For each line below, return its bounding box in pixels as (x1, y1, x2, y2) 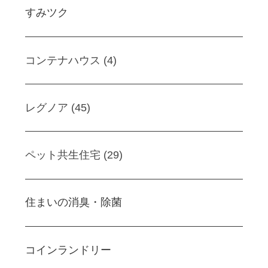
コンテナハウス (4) (25, 54, 117, 66)
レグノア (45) (25, 101, 90, 114)
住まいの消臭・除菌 (25, 196, 122, 209)
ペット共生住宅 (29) (25, 149, 123, 162)
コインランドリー (25, 243, 111, 256)
